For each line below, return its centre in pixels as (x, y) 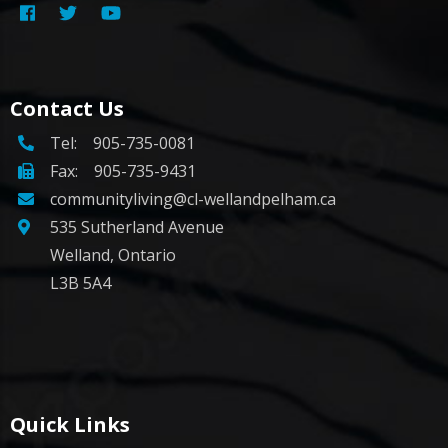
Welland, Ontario (113, 255)
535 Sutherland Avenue (137, 227)
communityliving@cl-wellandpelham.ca (193, 199)
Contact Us (67, 109)
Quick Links (70, 425)
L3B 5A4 (80, 283)
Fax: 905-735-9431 (123, 171)
